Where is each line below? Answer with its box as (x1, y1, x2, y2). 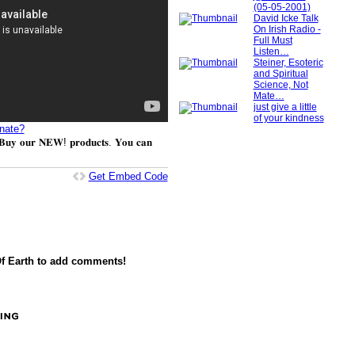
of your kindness (253, 112, 324, 124)
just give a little (253, 101, 317, 113)
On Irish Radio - (253, 23, 321, 35)
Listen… (253, 45, 289, 57)
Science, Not (253, 78, 308, 90)
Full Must (253, 34, 292, 46)
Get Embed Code (88, 170, 168, 182)
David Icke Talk (253, 12, 319, 24)
